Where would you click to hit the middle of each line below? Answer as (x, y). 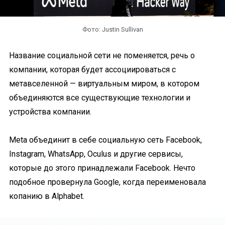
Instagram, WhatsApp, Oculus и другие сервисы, (96, 154)
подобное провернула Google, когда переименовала (107, 182)
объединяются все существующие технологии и (100, 97)
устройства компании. (50, 111)
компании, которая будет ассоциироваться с (92, 69)
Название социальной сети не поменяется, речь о (102, 55)
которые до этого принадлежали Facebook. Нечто (102, 168)
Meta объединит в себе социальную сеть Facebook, (105, 140)
